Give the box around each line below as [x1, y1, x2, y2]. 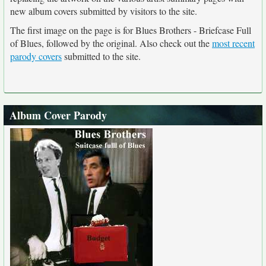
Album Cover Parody [9, 107, 107, 123]
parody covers [10, 50, 62, 62]
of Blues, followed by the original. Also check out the [10, 37, 212, 49]
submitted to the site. [62, 50, 141, 62]
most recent [212, 37, 255, 49]
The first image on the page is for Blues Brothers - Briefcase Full [10, 24, 251, 36]
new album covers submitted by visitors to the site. [10, 5, 197, 17]
